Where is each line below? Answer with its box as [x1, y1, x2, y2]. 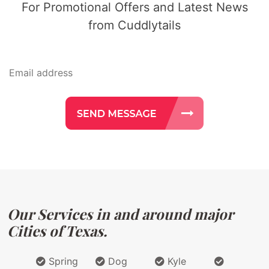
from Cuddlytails [88, 18, 181, 33]
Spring [46, 255, 78, 268]
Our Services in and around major [7, 204, 233, 224]
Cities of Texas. [7, 221, 107, 241]
